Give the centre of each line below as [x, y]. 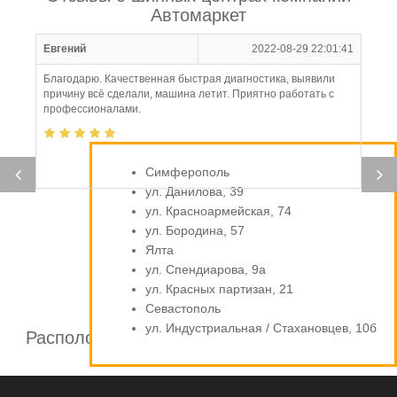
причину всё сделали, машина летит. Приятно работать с [189, 94]
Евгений [65, 49]
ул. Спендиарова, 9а [206, 269]
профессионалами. [92, 109]
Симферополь [187, 172]
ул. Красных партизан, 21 [219, 289]
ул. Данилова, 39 [195, 191]
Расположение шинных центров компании [198, 338]
